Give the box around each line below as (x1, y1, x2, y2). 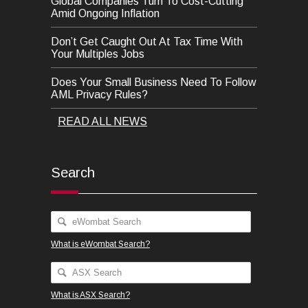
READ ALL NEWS (58, 115, 147, 127)
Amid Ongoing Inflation (51, 7, 159, 19)
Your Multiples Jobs (51, 47, 144, 60)
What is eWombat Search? (51, 239, 150, 249)
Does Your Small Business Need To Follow (51, 76, 256, 88)
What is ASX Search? (51, 289, 130, 300)
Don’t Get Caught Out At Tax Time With (51, 35, 243, 47)
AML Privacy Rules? (51, 88, 148, 100)
